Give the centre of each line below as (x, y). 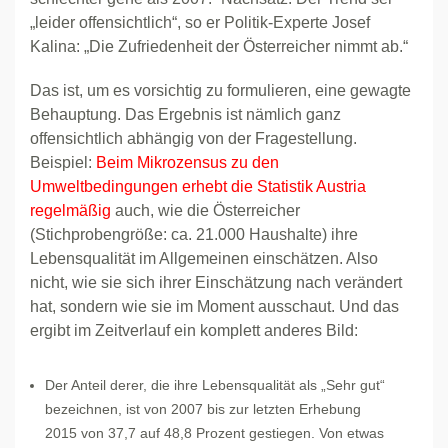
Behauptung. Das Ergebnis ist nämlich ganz (185, 114)
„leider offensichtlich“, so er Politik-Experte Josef (200, 22)
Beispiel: (63, 162)
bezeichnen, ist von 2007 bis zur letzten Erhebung (203, 409)
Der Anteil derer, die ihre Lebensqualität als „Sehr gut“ (215, 385)
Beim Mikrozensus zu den (187, 162)
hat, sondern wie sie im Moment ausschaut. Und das (214, 306)
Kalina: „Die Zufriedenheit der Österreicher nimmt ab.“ (219, 46)
